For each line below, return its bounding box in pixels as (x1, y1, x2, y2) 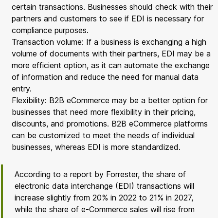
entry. (12, 83, 32, 93)
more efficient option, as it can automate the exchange (12, 60, 210, 70)
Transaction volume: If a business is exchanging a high (12, 36, 206, 47)
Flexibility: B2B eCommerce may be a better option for (12, 95, 208, 105)
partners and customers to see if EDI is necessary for (12, 13, 204, 23)
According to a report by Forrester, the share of (15, 169, 186, 179)
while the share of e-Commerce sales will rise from (15, 204, 195, 214)
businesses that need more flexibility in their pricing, (12, 107, 196, 117)
